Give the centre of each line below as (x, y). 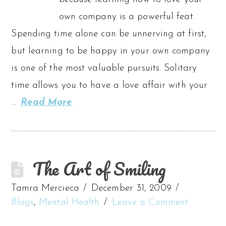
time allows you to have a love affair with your (109, 85)
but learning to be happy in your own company (110, 51)
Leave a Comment (150, 202)
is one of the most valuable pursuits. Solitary (104, 68)
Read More (46, 102)
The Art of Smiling (100, 168)
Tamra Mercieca (45, 188)
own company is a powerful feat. (127, 17)
